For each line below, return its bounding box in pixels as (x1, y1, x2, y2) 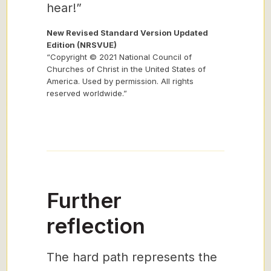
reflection (47, 213, 145, 238)
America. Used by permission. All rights (47, 76, 194, 86)
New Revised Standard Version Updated (47, 28, 208, 38)
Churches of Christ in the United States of (47, 64, 206, 74)
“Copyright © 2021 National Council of (47, 52, 192, 62)
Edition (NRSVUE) (47, 40, 117, 50)
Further (47, 188, 122, 213)
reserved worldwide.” (47, 88, 127, 98)
